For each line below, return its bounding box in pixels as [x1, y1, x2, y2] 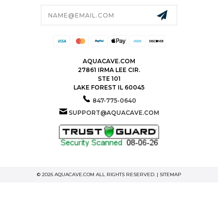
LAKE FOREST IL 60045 [73, 83, 145, 91]
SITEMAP [159, 171, 182, 178]
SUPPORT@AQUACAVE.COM [68, 109, 159, 116]
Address [10, 10, 41, 19]
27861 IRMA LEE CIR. [78, 66, 140, 73]
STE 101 [97, 74, 121, 82]
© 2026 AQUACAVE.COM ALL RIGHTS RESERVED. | [36, 171, 160, 178]
